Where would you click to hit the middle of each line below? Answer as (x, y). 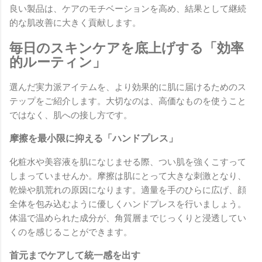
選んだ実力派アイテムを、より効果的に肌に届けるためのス (128, 87)
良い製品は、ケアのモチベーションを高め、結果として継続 (128, 9)
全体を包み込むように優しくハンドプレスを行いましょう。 (128, 204)
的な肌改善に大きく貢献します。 (75, 23)
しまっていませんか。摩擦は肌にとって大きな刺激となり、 (128, 176)
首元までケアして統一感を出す (75, 255)
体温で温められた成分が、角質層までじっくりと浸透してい (128, 218)
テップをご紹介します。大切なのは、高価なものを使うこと (128, 101)
